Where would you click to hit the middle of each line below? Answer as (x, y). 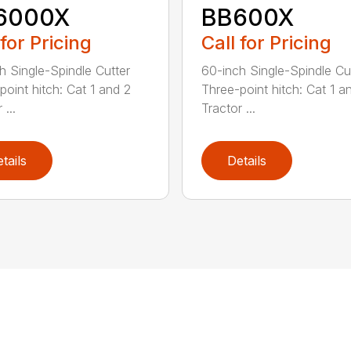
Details (246, 160)
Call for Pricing (266, 43)
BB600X (247, 18)
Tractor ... (228, 109)
